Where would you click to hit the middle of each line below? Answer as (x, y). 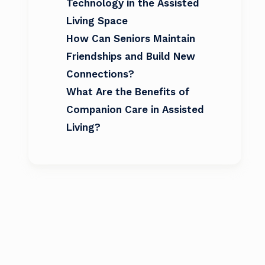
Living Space (97, 21)
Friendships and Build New (131, 56)
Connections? (100, 74)
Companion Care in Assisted (135, 109)
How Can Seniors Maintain (131, 38)
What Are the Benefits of (128, 92)
